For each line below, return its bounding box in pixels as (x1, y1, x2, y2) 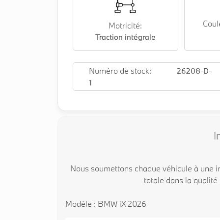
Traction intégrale (95, 32, 156, 42)
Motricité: (109, 20, 142, 31)
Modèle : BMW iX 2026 (65, 198, 146, 209)
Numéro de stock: (89, 65, 151, 76)
